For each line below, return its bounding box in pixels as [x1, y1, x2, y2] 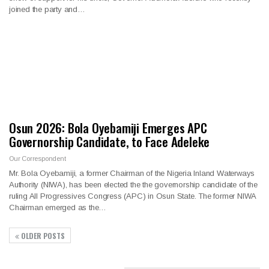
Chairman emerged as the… [9, 203, 107, 213]
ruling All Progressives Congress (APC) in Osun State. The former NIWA [9, 192, 256, 201]
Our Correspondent [9, 155, 66, 163]
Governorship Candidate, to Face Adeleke [9, 132, 210, 151]
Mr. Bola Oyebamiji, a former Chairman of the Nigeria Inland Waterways [9, 169, 255, 178]
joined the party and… [9, 4, 85, 14]
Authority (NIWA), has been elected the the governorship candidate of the [9, 180, 258, 190]
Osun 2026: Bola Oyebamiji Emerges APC [9, 118, 207, 138]
